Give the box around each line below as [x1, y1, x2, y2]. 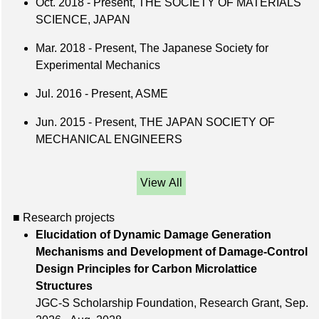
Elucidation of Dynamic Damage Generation [36, 229, 271, 241]
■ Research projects [13, 211, 115, 224]
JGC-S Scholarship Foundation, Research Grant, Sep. [36, 297, 308, 310]
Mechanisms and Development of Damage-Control [36, 246, 308, 258]
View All [140, 177, 182, 189]
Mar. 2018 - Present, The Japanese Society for [36, 42, 268, 55]
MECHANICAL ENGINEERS [36, 133, 182, 146]
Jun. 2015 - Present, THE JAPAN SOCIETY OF [36, 116, 275, 129]
